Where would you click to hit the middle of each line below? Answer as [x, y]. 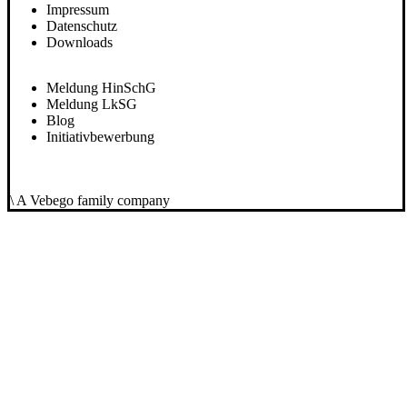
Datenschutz [82, 26]
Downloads [79, 43]
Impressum [78, 10]
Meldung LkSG [92, 104]
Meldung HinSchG [101, 88]
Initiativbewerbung [100, 137]
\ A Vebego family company [90, 201]
